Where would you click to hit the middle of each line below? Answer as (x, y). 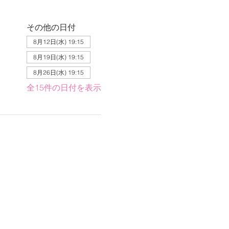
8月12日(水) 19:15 (58, 42)
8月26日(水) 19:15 (58, 72)
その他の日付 (51, 27)
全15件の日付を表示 (64, 87)
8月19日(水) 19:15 (58, 57)
